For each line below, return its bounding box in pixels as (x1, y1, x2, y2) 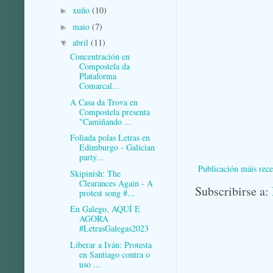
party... (79, 151, 104, 163)
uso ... (79, 258, 101, 270)
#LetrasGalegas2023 (79, 222, 149, 235)
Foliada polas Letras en (69, 132, 150, 144)
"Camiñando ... (79, 115, 132, 127)
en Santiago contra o (79, 248, 150, 260)
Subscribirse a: (195, 183, 272, 200)
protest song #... (79, 186, 135, 199)
